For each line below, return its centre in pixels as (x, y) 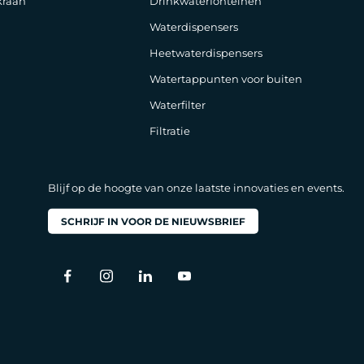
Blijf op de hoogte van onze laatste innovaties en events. (196, 188)
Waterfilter (177, 105)
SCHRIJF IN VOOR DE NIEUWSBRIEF (153, 221)
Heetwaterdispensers (206, 53)
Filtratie (169, 131)
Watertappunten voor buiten (225, 79)
